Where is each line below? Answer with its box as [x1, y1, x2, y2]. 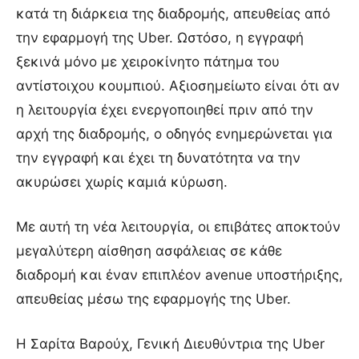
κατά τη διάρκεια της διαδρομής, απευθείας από [16, 5, 330, 22]
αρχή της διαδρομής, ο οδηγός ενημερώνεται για [16, 125, 333, 142]
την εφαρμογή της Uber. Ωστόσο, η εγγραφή [16, 29, 304, 46]
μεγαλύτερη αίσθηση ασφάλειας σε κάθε [16, 242, 282, 259]
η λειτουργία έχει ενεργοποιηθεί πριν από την [16, 101, 313, 118]
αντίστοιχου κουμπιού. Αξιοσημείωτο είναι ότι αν [16, 77, 340, 94]
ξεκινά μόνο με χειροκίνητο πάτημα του [16, 53, 280, 70]
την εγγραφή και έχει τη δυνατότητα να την [16, 149, 301, 166]
